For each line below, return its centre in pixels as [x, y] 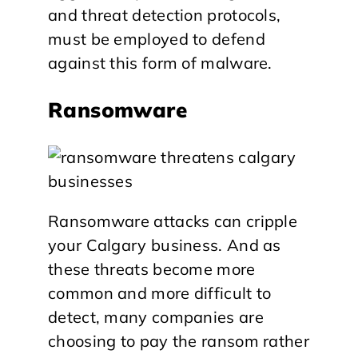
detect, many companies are [156, 316]
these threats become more [152, 268]
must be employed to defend [157, 38]
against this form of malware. [160, 62]
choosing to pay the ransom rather [179, 340]
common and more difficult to [160, 292]
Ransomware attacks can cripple [173, 221]
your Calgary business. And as [165, 245]
